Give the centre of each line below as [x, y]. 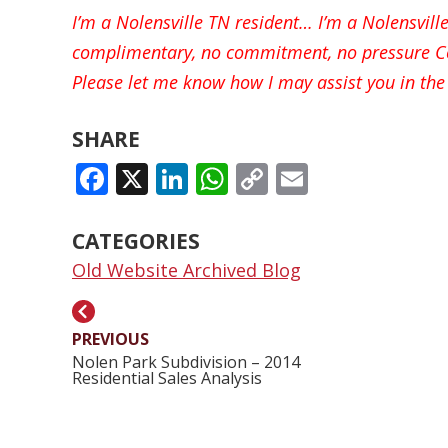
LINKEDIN [266, 179]
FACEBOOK [194, 179]
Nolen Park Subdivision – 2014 [186, 362]
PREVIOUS [110, 339]
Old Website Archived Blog [186, 270]
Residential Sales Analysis [167, 378]
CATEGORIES [136, 241]
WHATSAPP [316, 179]
